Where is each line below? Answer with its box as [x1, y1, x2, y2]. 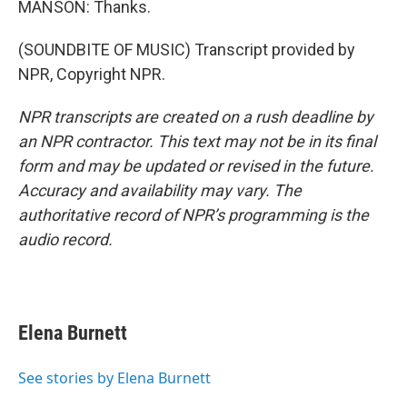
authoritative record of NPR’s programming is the [18, 205, 369, 224]
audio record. [18, 230, 113, 249]
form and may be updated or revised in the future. [18, 156, 374, 175]
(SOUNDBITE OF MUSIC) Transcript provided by [18, 40, 355, 59]
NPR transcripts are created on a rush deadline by [18, 107, 373, 126]
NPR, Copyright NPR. [18, 65, 165, 84]
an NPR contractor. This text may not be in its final [18, 132, 376, 151]
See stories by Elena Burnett [18, 368, 211, 388]
